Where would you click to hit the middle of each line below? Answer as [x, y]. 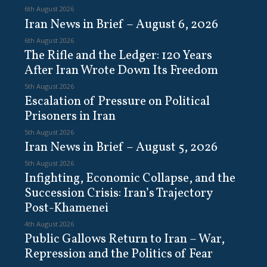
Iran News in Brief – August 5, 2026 [121, 147]
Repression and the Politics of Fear [118, 254]
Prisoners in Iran [70, 116]
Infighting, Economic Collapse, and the [130, 178]
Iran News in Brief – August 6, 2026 [121, 24]
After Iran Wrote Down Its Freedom [121, 70]
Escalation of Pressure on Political [117, 101]
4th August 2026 [49, 224]
